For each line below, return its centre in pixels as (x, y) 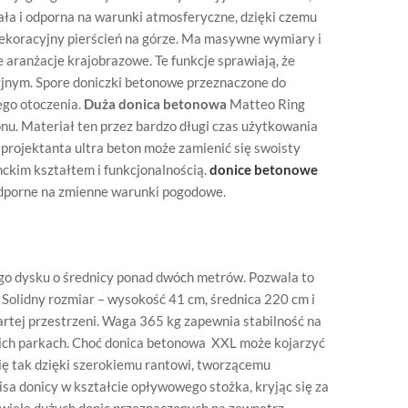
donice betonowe (264, 169)
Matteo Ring (266, 104)
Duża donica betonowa (155, 104)
